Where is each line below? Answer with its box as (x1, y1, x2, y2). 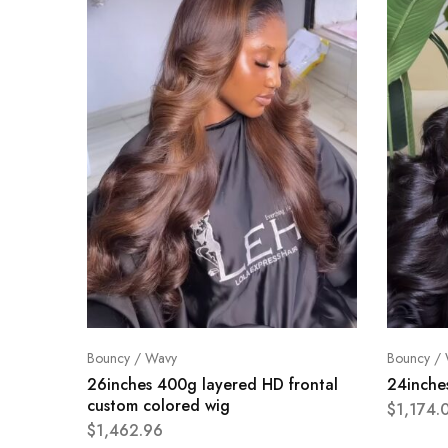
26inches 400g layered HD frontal (87, 372, 338, 396)
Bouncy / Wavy (87, 347, 177, 368)
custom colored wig (87, 393, 230, 417)
